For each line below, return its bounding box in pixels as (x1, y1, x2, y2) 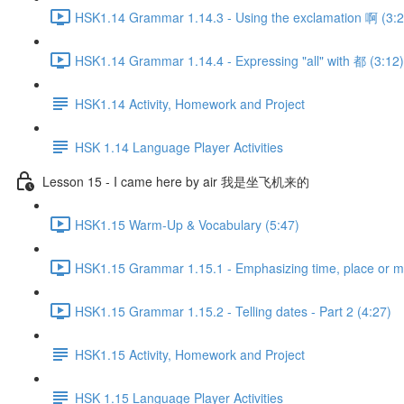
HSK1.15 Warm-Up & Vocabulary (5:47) (75, 215, 299, 234)
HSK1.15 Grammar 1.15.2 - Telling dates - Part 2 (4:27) (75, 301, 391, 320)
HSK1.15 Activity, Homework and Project (75, 344, 305, 363)
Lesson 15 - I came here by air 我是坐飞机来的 (42, 171, 309, 190)
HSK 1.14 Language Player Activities (75, 137, 283, 156)
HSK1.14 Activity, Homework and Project (75, 94, 305, 113)
